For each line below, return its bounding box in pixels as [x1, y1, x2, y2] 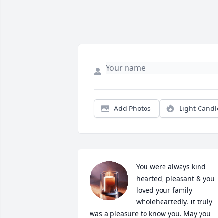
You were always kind [136, 162, 206, 171]
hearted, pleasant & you [136, 173, 215, 183]
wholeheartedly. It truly [136, 197, 212, 206]
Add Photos [114, 103, 151, 113]
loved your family [136, 185, 192, 195]
